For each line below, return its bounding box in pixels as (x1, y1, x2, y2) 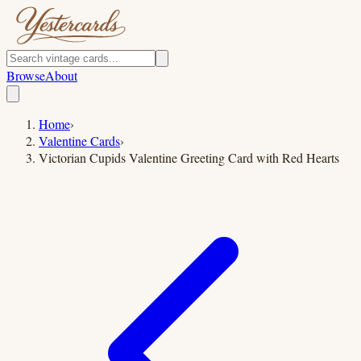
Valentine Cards (39, 132, 120, 149)
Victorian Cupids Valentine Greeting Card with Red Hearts (39, 149, 339, 166)
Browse (6, 67, 45, 84)
